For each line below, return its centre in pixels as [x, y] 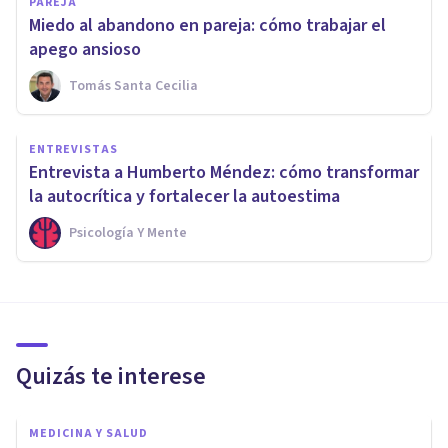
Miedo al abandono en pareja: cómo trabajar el [207, 25]
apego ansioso [85, 49]
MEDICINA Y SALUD [88, 433]
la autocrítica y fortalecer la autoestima [184, 196]
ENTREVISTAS [73, 149]
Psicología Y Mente [128, 232]
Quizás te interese [111, 376]
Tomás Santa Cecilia [133, 85]
